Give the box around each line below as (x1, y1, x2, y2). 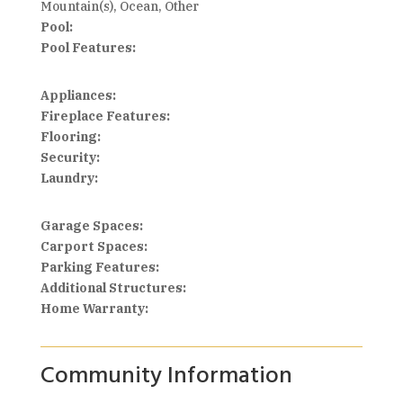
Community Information (40, 358, 292, 395)
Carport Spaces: (40, 238, 148, 255)
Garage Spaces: (40, 218, 143, 234)
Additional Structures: (40, 280, 186, 296)
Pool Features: (40, 40, 136, 56)
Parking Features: (40, 259, 159, 275)
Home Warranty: (40, 300, 148, 317)
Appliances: (40, 87, 116, 103)
